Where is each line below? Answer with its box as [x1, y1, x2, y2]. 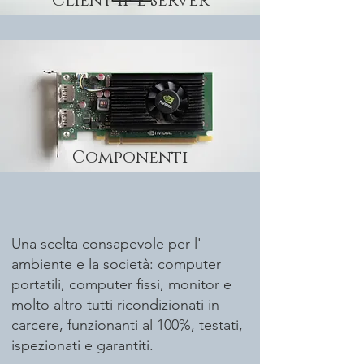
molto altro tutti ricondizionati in [11, 295, 219, 314]
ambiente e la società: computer [11, 254, 221, 273]
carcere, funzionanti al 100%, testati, [11, 315, 243, 334]
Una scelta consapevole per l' [11, 234, 201, 253]
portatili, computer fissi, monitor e [11, 275, 232, 293]
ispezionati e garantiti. [11, 336, 154, 354]
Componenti [72, 145, 188, 169]
